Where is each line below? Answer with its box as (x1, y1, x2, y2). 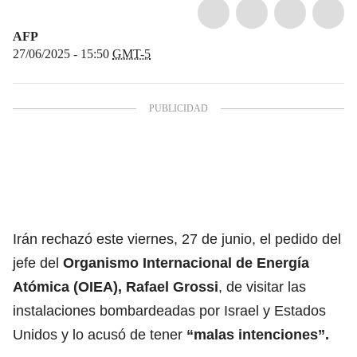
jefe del (13, 254, 63, 271)
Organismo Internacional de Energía (63, 254, 309, 271)
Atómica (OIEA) (13, 278, 118, 295)
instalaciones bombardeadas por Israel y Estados (13, 302, 326, 319)
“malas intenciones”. (182, 326, 329, 343)
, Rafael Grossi (118, 278, 218, 295)
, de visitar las (218, 278, 306, 295)
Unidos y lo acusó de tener (13, 326, 182, 343)
